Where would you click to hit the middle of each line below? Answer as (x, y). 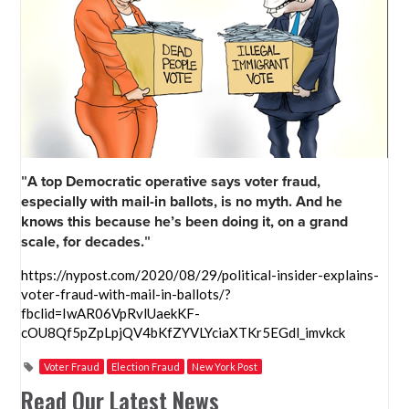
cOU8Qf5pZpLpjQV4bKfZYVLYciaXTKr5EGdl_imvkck (184, 333)
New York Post (225, 367)
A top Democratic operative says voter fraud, (174, 182)
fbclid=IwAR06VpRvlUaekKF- (111, 314)
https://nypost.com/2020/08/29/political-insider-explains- (200, 275)
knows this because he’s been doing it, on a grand (185, 222)
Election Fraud (146, 367)
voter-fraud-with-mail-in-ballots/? (126, 294)
